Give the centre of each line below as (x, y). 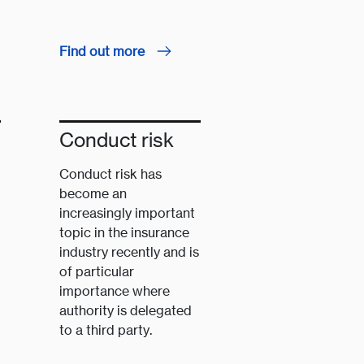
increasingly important (128, 213)
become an (93, 194)
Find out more (104, 52)
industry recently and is (130, 252)
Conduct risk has (111, 174)
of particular (97, 272)
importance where (115, 291)
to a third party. (106, 330)
